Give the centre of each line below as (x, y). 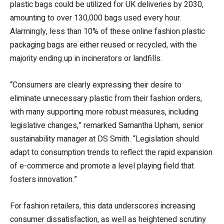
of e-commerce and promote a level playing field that (102, 166)
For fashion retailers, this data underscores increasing (103, 206)
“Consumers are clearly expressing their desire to (96, 85)
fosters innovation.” (43, 179)
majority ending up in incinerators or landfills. (86, 58)
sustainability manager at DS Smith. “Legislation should (104, 139)
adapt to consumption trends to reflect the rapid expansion (111, 152)
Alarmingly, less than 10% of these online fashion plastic (107, 31)
